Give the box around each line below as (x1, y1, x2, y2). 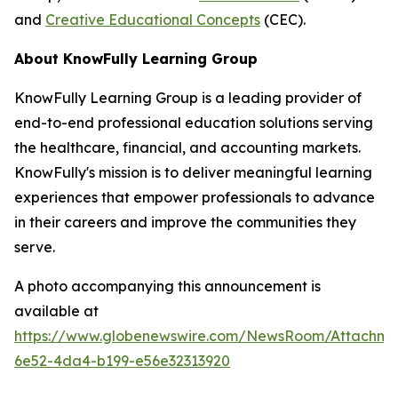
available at (14, 302, 99, 321)
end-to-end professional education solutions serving (14, 114, 373, 132)
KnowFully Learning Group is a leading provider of (14, 89, 362, 107)
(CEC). (260, 11, 306, 29)
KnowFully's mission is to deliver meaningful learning (14, 163, 372, 182)
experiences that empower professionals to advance (14, 188, 375, 207)
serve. (14, 238, 55, 257)
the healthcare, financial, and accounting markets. (14, 139, 361, 157)
